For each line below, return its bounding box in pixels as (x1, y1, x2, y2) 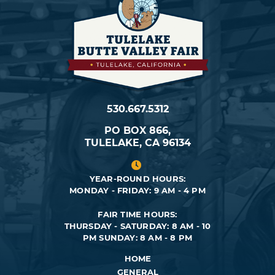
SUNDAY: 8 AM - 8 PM (99, 233, 193, 243)
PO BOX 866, (104, 125, 171, 137)
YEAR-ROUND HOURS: (89, 174, 186, 184)
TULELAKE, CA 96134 (84, 137, 191, 149)
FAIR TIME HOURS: (98, 209, 177, 220)
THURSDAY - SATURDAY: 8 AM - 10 (64, 221, 211, 231)
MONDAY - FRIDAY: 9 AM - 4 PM (69, 185, 206, 196)
